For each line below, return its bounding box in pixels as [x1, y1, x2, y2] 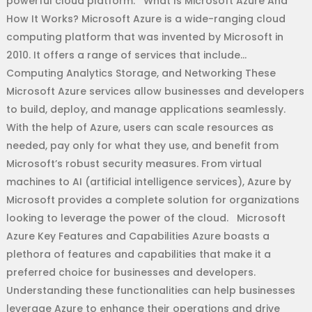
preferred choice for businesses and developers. [6, 265, 256, 280]
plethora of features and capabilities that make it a [6, 247, 271, 262]
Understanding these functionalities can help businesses [6, 283, 295, 298]
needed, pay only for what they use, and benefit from [6, 139, 279, 153]
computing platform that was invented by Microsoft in [6, 30, 283, 45]
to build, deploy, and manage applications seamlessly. [6, 102, 286, 117]
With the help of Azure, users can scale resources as [6, 120, 274, 135]
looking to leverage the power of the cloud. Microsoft [6, 211, 286, 226]
